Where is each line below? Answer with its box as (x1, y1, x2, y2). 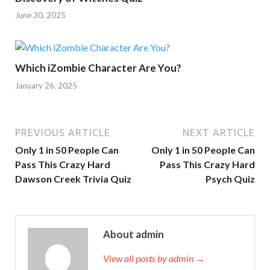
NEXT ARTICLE (183, 127, 255, 138)
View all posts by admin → (103, 252, 205, 264)
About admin (103, 227, 164, 240)
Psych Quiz (206, 172, 255, 184)
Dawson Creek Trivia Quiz (15, 172, 131, 184)
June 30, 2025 (15, 10, 66, 20)
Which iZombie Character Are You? (15, 61, 181, 75)
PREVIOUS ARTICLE (15, 127, 110, 138)
